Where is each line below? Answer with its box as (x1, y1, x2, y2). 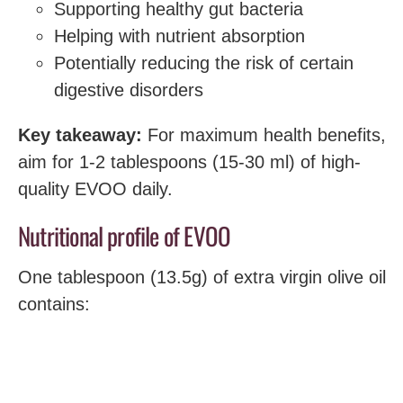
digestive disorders (54, 79, 203, 100)
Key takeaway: (18, 124, 142, 145)
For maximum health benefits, (142, 124, 386, 145)
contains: (18, 294, 90, 314)
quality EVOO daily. (18, 178, 173, 199)
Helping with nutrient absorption (54, 25, 305, 46)
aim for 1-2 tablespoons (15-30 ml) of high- (18, 151, 361, 172)
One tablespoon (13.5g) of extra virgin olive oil (18, 267, 386, 287)
